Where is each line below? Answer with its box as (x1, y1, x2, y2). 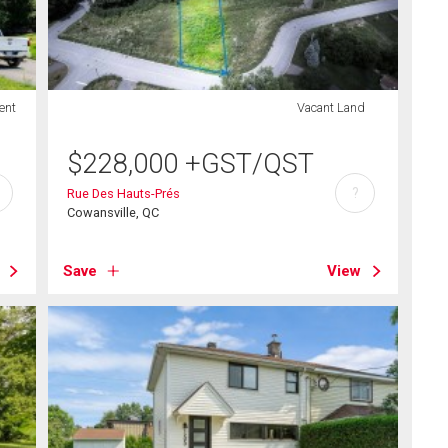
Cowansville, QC (66, 204, 159, 220)
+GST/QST (184, 147, 314, 180)
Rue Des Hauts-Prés (66, 185, 180, 201)
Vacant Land (296, 99, 365, 115)
